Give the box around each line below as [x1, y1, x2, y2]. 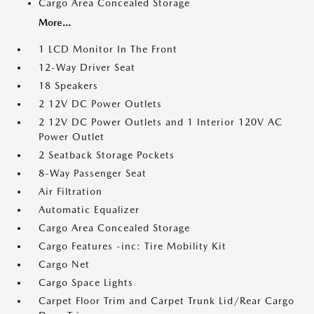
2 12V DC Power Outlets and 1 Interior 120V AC [39, 116, 282, 128]
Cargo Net [39, 259, 90, 270]
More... [39, 17, 71, 28]
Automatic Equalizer [39, 204, 139, 215]
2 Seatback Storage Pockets [39, 149, 175, 161]
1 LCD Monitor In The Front [39, 43, 177, 55]
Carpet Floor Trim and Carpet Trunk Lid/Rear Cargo [39, 295, 294, 306]
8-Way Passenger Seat [39, 168, 146, 179]
